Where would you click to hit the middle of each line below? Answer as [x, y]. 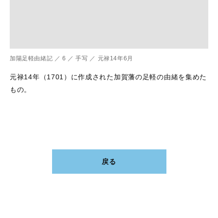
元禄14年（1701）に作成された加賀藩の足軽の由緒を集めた [109, 77]
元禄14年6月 [115, 59]
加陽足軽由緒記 [31, 59]
